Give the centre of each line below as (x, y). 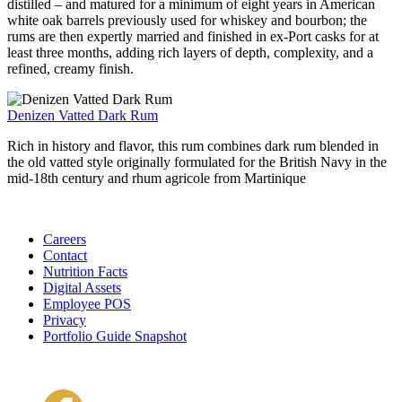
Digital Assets (82, 287)
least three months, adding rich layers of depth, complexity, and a (190, 52)
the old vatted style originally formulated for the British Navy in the (197, 162)
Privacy (65, 319)
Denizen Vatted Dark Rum (83, 115)
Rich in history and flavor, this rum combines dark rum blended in (193, 145)
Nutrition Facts (85, 271)
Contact (65, 255)
